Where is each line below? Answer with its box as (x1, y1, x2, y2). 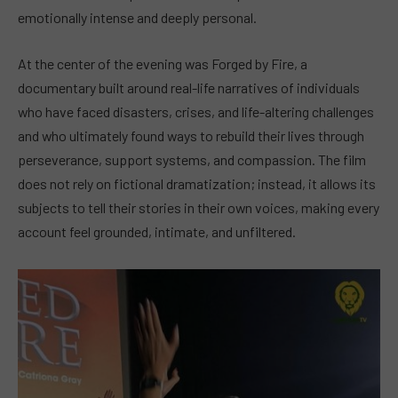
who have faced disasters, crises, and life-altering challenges (18, 102, 374, 120)
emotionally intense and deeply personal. (18, 9, 257, 27)
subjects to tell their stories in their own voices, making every (18, 198, 379, 216)
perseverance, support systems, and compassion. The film (18, 150, 366, 168)
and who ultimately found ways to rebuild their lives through (18, 126, 364, 144)
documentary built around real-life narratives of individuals (18, 78, 360, 96)
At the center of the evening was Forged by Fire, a (18, 54, 307, 72)
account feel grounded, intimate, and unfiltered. (18, 222, 296, 240)
